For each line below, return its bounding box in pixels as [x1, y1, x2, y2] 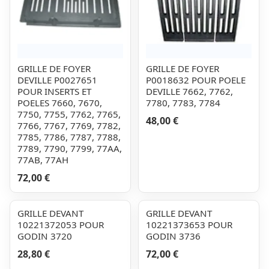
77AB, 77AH [17, 154, 68, 166]
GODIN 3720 [17, 230, 72, 242]
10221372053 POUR [17, 219, 104, 231]
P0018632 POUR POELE [146, 74, 246, 86]
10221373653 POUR [146, 219, 232, 231]
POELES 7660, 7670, [17, 97, 102, 109]
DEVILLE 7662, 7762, [146, 85, 233, 97]
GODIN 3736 [146, 230, 201, 242]
